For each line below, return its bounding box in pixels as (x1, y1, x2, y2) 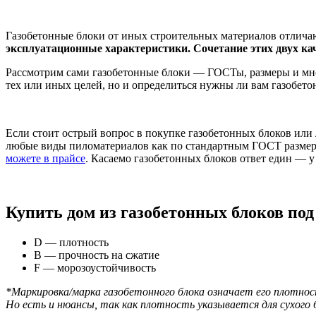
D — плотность (34, 236, 109, 248)
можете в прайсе (6, 152, 85, 164)
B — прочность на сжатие (34, 248, 159, 261)
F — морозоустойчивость (34, 261, 156, 274)
